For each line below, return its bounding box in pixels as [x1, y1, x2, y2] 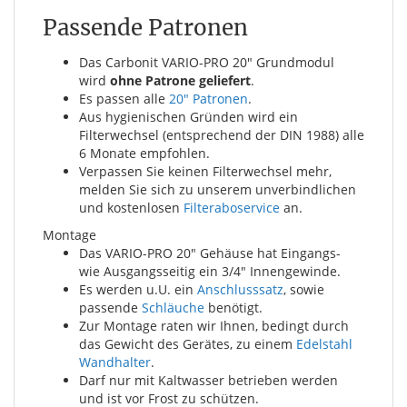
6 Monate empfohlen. [79, 144, 210, 162]
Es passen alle [79, 89, 169, 107]
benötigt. [204, 298, 263, 316]
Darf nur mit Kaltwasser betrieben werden [79, 371, 338, 389]
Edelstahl [296, 334, 352, 352]
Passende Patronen [43, 13, 248, 42]
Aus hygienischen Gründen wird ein [79, 107, 298, 125]
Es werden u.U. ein [79, 280, 197, 298]
